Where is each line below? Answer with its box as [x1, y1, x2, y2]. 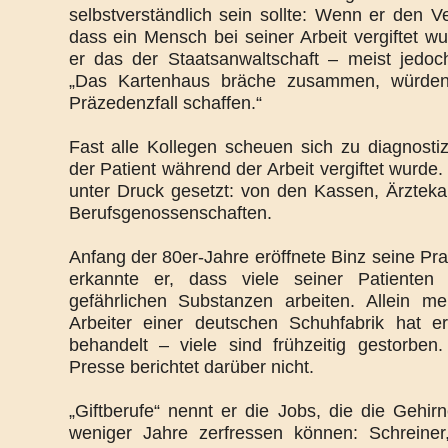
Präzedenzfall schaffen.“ [68, 93, 262, 113]
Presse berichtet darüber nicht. [68, 357, 314, 377]
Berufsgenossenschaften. [68, 203, 272, 223]
